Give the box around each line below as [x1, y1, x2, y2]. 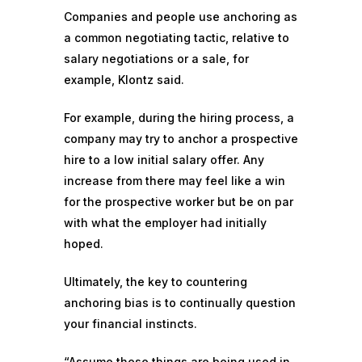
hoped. [64, 237, 103, 250]
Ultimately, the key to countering [64, 275, 247, 288]
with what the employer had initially [64, 216, 267, 229]
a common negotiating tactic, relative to [64, 31, 289, 44]
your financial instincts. [64, 317, 197, 330]
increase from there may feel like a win [64, 174, 285, 187]
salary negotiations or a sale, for [64, 52, 249, 65]
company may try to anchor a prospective [64, 132, 298, 145]
